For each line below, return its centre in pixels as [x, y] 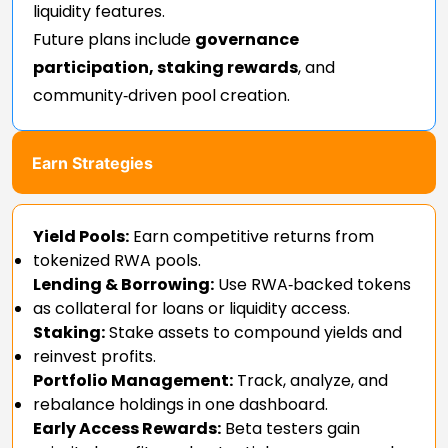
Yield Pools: [81, 236]
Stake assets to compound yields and [253, 332]
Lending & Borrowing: [123, 284]
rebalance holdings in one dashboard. [180, 404]
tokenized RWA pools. [117, 260]
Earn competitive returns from [251, 236]
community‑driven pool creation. [161, 95]
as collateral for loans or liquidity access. [191, 308]
